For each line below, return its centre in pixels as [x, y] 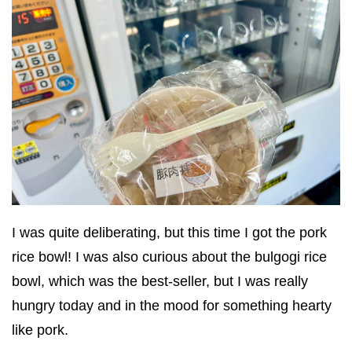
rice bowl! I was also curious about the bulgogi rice [169, 257]
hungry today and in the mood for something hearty [172, 306]
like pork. [40, 330]
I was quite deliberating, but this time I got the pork [169, 233]
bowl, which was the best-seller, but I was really [160, 282]
